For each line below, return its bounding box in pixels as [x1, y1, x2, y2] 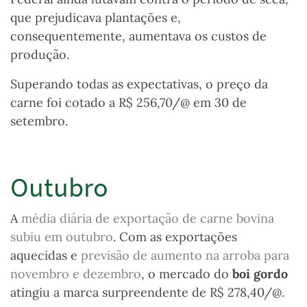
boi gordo [232, 266, 288, 282]
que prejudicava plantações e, [10, 10, 181, 26]
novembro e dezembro [10, 266, 141, 282]
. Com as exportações [113, 229, 237, 245]
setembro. [10, 113, 68, 130]
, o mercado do [141, 266, 232, 282]
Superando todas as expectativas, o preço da [10, 76, 268, 93]
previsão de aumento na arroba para [81, 247, 289, 264]
